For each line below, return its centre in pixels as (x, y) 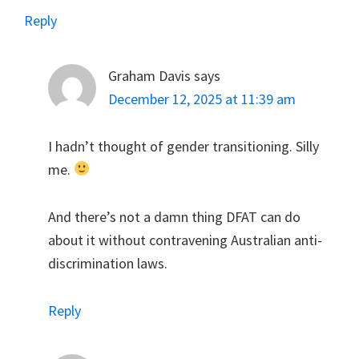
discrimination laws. (108, 263)
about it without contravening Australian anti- (185, 240)
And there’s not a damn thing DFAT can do (174, 216)
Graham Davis (149, 75)
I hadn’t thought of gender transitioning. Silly (184, 146)
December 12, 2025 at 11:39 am (202, 99)
